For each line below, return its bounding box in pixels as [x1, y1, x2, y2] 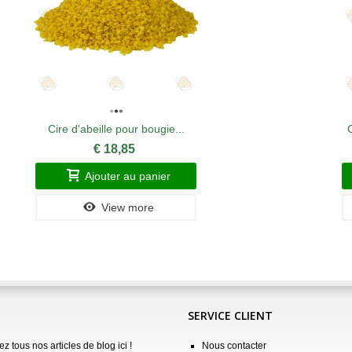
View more [101, 200, 155, 214]
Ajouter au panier [85, 169, 171, 182]
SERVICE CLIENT [188, 307, 273, 323]
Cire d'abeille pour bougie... [47, 122, 185, 135]
